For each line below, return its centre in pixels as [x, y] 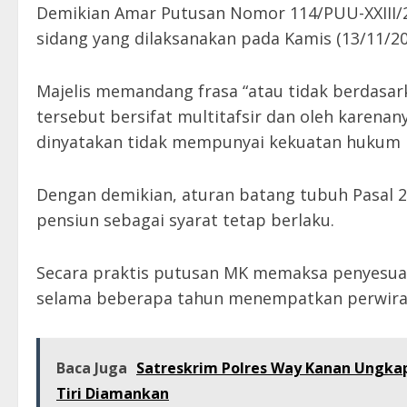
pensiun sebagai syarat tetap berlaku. [185, 220]
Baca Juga [92, 368]
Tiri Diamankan [113, 394]
